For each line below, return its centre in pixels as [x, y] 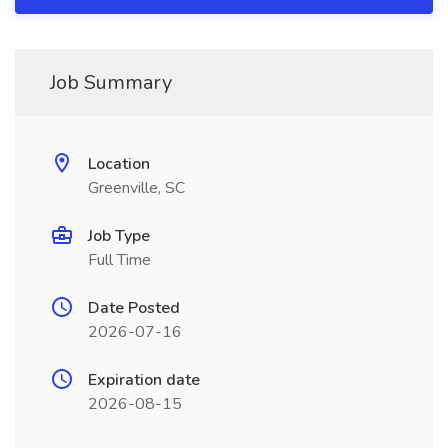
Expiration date [144, 380]
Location [119, 164]
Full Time [119, 260]
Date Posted [134, 308]
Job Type [119, 236]
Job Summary [111, 82]
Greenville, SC [136, 188]
